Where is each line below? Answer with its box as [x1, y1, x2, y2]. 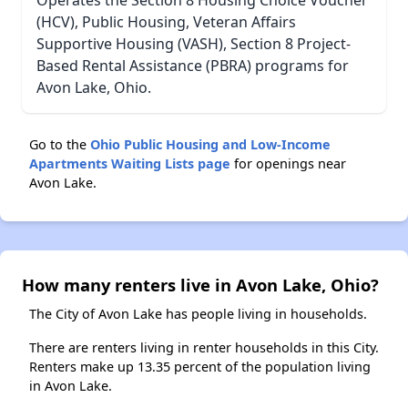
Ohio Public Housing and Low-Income [90, 136, 331, 154]
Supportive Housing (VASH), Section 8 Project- [36, 34, 351, 55]
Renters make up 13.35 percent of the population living [29, 358, 371, 376]
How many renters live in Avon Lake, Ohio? [22, 273, 379, 297]
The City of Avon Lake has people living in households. [29, 305, 367, 323]
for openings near [230, 155, 346, 173]
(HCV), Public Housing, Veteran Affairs [36, 12, 296, 33]
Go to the [29, 136, 90, 154]
